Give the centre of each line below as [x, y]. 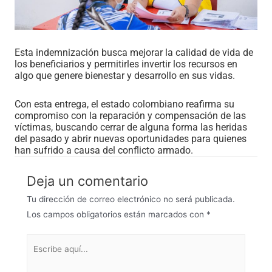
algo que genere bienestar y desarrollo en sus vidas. [125, 75]
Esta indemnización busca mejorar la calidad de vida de [134, 52]
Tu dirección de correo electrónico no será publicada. [131, 199]
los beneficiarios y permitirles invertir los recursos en [126, 64]
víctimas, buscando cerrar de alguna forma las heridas [131, 127]
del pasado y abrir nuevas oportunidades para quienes [131, 138]
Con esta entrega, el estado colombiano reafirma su [124, 104]
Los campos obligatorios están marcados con [117, 214]
